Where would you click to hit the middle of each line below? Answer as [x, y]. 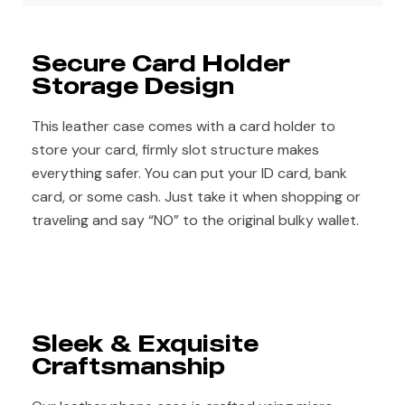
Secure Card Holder [161, 63]
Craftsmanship [128, 366]
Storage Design [133, 86]
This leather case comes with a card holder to [184, 127]
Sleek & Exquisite [145, 344]
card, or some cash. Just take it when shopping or [196, 197]
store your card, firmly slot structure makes [175, 150]
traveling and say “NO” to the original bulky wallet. [195, 221]
